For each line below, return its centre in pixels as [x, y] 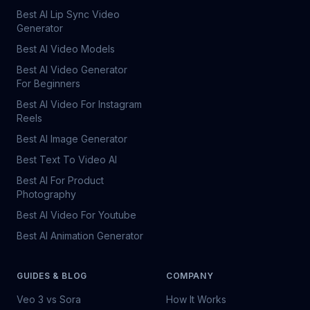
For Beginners [48, 83]
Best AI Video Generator [72, 70]
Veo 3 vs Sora [49, 299]
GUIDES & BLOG [52, 276]
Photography [46, 194]
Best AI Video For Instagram [79, 104]
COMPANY [190, 276]
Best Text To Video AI [67, 159]
